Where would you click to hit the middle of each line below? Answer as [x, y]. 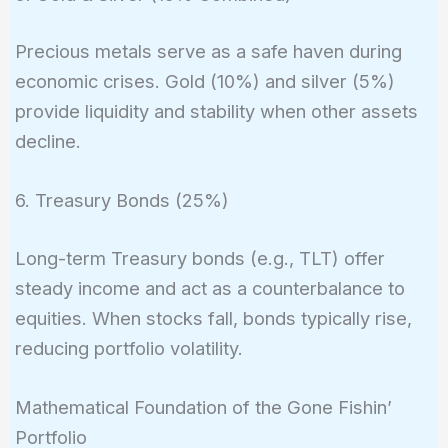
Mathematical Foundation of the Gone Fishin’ [203, 406]
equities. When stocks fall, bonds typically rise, [213, 317]
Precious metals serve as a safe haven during [208, 51]
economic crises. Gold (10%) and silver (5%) [204, 81]
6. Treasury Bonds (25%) [121, 200]
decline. [47, 141]
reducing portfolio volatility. [128, 347]
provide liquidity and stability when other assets [216, 111]
